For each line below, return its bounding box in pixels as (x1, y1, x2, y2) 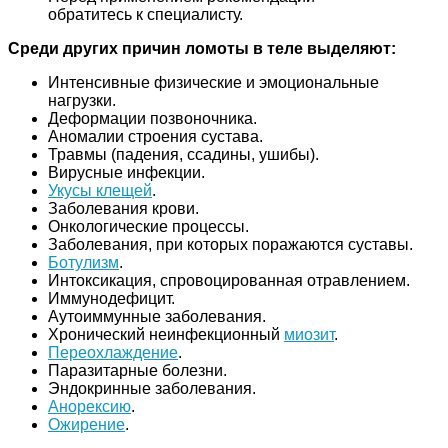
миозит (284, 325, 334, 343)
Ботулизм (48, 253, 119, 271)
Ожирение (48, 415, 125, 433)
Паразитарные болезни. (48, 361, 227, 379)
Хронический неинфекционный (48, 325, 284, 343)
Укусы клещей (48, 181, 152, 199)
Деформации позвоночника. (48, 109, 257, 127)
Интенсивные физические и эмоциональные (48, 73, 379, 91)
